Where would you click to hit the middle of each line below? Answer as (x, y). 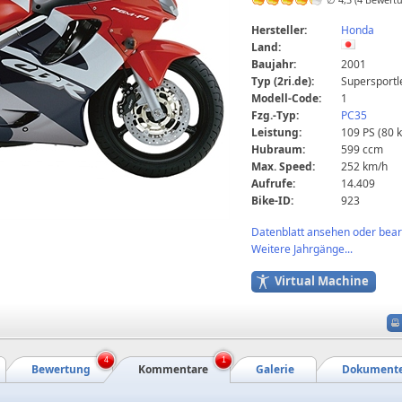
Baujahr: (274, 64)
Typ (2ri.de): (283, 81)
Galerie (275, 369)
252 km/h (364, 166)
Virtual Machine (322, 280)
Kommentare (173, 369)
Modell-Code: (286, 98)
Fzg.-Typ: (275, 115)
